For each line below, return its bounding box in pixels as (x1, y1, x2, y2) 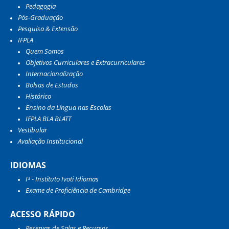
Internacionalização (26, 68, 83, 78)
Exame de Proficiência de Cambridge (26, 185, 130, 195)
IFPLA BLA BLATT (26, 113, 71, 123)
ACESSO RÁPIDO (10, 208, 75, 220)
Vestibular (18, 125, 47, 134)
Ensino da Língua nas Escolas (26, 102, 111, 112)
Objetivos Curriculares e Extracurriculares (26, 57, 145, 67)
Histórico (26, 91, 51, 101)
